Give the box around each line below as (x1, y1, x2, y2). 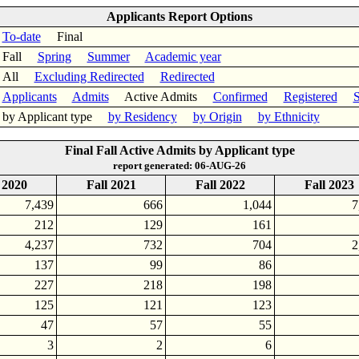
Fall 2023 (304, 178, 354, 192)
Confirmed (212, 90, 268, 103)
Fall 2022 (195, 178, 245, 192)
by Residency (107, 110, 177, 123)
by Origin (192, 110, 242, 123)
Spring (37, 50, 71, 63)
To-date (2, 30, 41, 43)
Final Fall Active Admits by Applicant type (64, 143, 295, 157)
